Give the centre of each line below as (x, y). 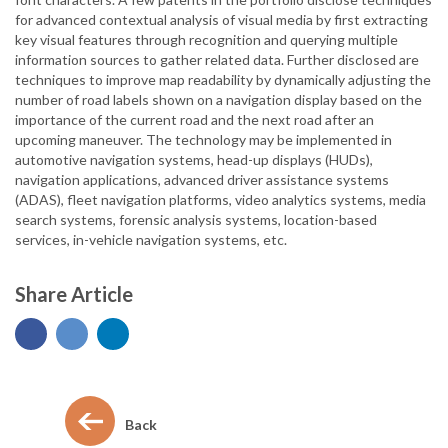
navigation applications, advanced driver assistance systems (202, 179)
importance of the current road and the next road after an (194, 119)
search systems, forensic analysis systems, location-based (196, 219)
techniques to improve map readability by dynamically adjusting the (223, 79)
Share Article (74, 294)
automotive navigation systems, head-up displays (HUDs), (194, 159)
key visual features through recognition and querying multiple (206, 39)
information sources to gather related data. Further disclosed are (217, 59)
